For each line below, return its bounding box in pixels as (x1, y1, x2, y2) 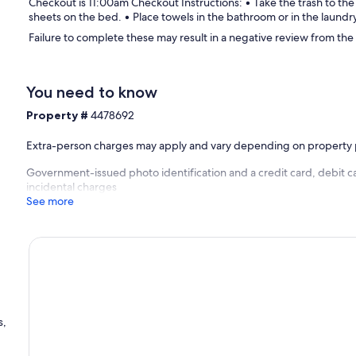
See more (26, 193, 75, 208)
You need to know (26, 82, 158, 102)
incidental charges (26, 179, 118, 194)
